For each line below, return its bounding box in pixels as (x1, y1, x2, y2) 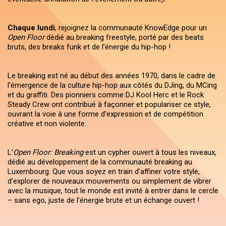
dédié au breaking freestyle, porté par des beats (44, 33, 204, 42)
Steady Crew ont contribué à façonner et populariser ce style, (8, 100, 211, 109)
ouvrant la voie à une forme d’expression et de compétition (8, 109, 203, 119)
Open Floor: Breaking (13, 148, 83, 157)
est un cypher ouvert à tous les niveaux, (83, 148, 216, 157)
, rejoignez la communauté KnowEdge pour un (55, 23, 207, 32)
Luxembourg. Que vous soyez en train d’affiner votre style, (8, 167, 200, 176)
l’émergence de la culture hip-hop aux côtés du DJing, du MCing (8, 81, 217, 90)
